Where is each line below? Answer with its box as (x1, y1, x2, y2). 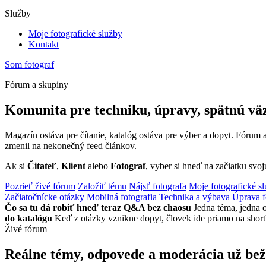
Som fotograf (5, 59, 54, 69)
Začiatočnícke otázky (5, 191, 84, 202)
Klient (61, 160, 85, 171)
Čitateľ (27, 160, 56, 171)
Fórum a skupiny (5, 80, 68, 90)
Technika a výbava (159, 191, 230, 202)
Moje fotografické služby (28, 28, 122, 39)
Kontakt (28, 39, 59, 49)
